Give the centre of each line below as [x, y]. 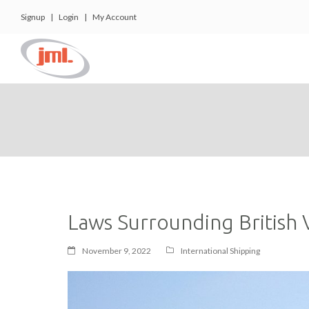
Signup [33, 17]
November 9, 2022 [117, 250]
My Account [114, 17]
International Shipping [220, 250]
